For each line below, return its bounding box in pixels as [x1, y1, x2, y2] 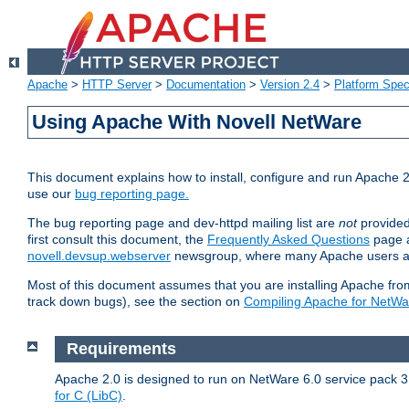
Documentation [166, 78, 246, 92]
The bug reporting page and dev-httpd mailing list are [27, 215, 339, 231]
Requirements [66, 340, 176, 359]
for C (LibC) [55, 387, 122, 403]
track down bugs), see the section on [27, 294, 244, 309]
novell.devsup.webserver [27, 248, 171, 264]
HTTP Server [82, 78, 152, 92]
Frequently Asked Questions [207, 232, 370, 247]
